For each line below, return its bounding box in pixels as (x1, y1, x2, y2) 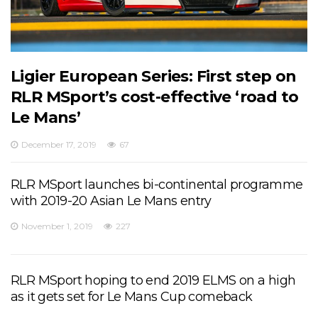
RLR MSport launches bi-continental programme (11, 176, 303, 192)
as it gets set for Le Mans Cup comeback (11, 288, 253, 305)
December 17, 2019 (21, 138, 97, 150)
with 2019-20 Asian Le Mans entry (11, 192, 212, 209)
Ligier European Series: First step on (11, 66, 297, 86)
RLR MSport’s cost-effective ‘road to (11, 87, 299, 106)
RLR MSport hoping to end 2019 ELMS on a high (11, 272, 296, 288)
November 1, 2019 (21, 220, 93, 231)
